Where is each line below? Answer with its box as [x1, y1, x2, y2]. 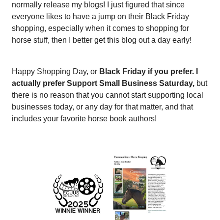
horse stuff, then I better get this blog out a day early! [12, 36, 192, 44]
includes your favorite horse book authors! [12, 114, 157, 123]
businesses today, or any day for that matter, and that [12, 103, 193, 111]
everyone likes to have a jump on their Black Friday [12, 12, 189, 21]
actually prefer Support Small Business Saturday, [12, 79, 194, 87]
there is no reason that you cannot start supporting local [12, 91, 203, 99]
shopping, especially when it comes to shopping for [12, 24, 189, 32]
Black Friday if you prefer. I [99, 67, 198, 76]
